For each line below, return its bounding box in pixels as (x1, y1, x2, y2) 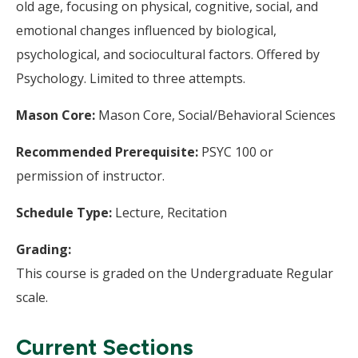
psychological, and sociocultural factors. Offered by (16, 46, 320, 63)
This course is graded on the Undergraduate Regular (16, 265, 333, 282)
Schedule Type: (16, 204, 115, 221)
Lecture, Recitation (115, 204, 227, 221)
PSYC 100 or (201, 143, 273, 161)
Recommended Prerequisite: (16, 143, 201, 161)
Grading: (16, 241, 71, 258)
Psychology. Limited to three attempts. (16, 70, 245, 87)
